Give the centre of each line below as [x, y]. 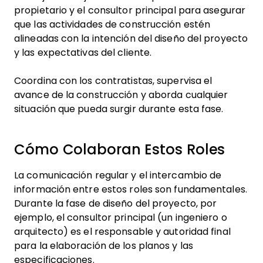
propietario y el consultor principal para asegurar [130, 10]
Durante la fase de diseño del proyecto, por [116, 203]
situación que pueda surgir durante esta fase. [119, 109]
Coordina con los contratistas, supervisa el [113, 81]
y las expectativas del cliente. [84, 53]
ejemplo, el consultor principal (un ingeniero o [121, 218]
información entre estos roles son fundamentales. [131, 189]
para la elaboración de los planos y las [104, 246]
